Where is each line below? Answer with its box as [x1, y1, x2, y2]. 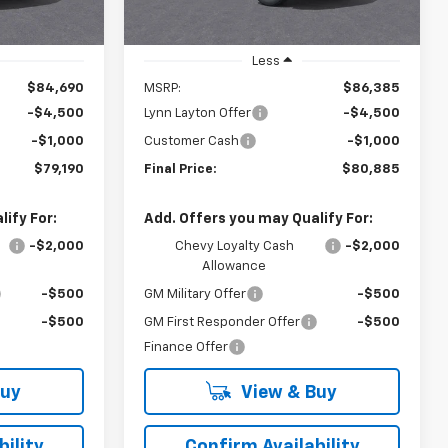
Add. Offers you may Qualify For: [144, 212, 374, 227]
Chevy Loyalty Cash [174, 240, 294, 254]
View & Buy [237, 384, 337, 403]
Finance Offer [144, 341, 229, 355]
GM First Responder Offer [144, 316, 301, 330]
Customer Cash [144, 135, 240, 149]
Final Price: [144, 163, 218, 177]
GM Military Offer [144, 288, 247, 302]
